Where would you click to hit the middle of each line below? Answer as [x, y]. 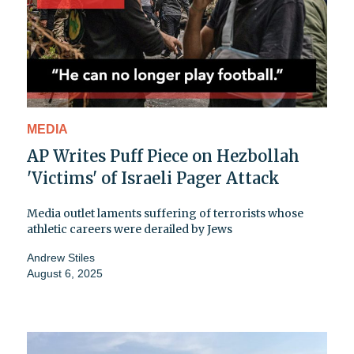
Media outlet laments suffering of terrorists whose [165, 214]
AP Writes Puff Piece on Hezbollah [163, 156]
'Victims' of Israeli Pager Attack [153, 179]
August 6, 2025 [65, 274]
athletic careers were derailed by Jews [130, 230]
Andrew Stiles [61, 258]
